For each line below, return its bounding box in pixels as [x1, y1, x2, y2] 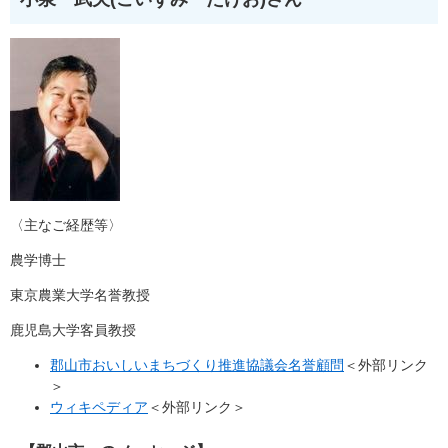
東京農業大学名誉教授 [10, 287, 150, 304]
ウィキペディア [50, 399, 148, 416]
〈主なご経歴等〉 [10, 217, 122, 234]
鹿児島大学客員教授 [10, 322, 136, 339]
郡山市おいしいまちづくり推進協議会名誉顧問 [50, 357, 344, 374]
